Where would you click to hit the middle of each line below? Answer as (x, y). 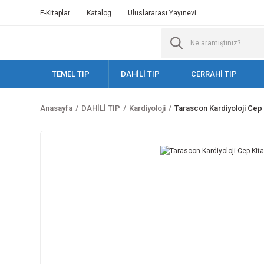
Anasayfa (56, 108)
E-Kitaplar (55, 13)
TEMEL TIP (71, 74)
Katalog (99, 13)
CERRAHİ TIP (214, 74)
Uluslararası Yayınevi (162, 13)
